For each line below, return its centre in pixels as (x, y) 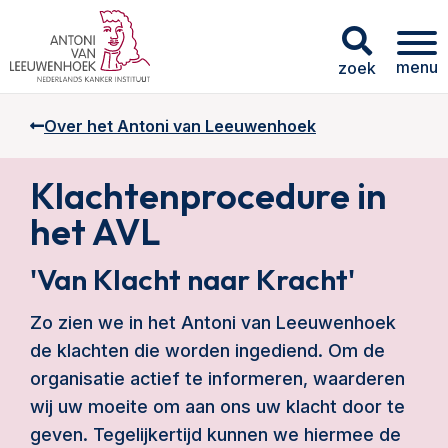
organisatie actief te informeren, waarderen (217, 378)
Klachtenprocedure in (208, 195)
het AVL (95, 231)
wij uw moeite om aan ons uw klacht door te (217, 406)
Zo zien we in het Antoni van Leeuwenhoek (213, 322)
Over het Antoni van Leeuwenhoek (180, 126)
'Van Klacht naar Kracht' (192, 279)
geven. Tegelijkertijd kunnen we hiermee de (215, 434)
